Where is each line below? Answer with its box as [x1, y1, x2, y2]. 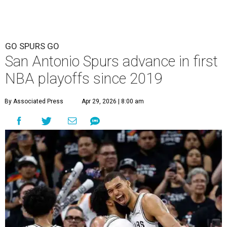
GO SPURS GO [5, 41, 59, 52]
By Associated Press [5, 98, 63, 105]
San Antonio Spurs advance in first [5, 53, 218, 70]
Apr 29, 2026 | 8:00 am [82, 98, 144, 105]
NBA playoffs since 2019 [5, 70, 162, 88]
